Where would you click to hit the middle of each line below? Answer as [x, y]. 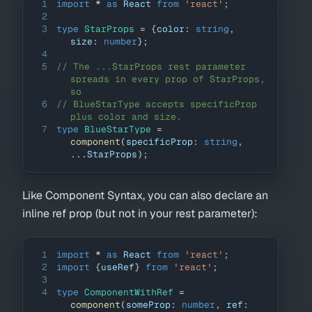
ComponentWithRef [129, 292]
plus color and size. [126, 117]
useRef [118, 267]
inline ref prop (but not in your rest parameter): [140, 214]
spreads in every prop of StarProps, [167, 79]
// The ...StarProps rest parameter [151, 67]
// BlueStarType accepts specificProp [157, 104]
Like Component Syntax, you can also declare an [145, 196]
